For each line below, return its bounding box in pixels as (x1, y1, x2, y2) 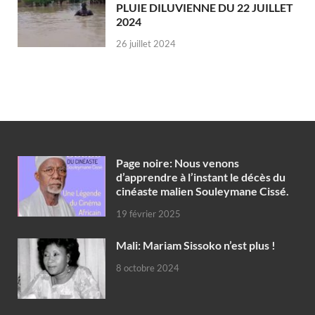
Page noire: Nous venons (116, 156, 239, 170)
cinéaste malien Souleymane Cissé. (116, 184, 289, 198)
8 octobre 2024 (116, 262, 179, 274)
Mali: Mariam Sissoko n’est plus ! (116, 238, 276, 252)
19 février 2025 (116, 208, 181, 220)
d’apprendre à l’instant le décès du (116, 170, 285, 184)
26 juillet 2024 (116, 38, 176, 50)
